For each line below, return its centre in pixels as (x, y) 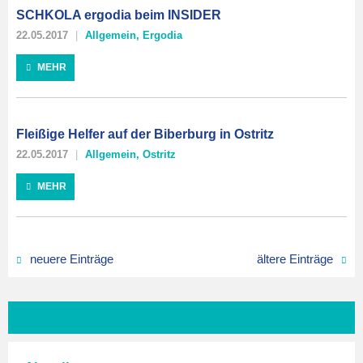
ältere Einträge (295, 259)
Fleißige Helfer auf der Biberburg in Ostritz (145, 134)
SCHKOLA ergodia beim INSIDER (119, 15)
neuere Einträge (72, 259)
